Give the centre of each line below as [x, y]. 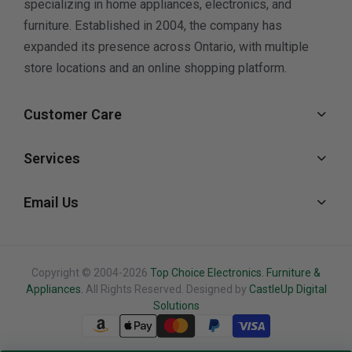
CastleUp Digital [288, 289]
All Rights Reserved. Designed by [166, 289]
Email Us [51, 202]
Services [52, 158]
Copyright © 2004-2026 [91, 272]
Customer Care [73, 114]
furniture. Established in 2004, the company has [153, 25]
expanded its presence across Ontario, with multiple [166, 46]
